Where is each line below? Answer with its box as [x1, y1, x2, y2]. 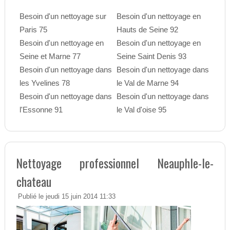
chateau [16, 172, 51, 191]
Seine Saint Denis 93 [116, 52, 186, 61]
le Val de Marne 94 [116, 79, 179, 88]
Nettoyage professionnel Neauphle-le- [16, 154, 214, 172]
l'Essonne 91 [19, 105, 63, 114]
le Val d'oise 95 [116, 105, 166, 114]
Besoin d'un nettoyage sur [19, 12, 106, 21]
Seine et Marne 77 [19, 52, 81, 61]
